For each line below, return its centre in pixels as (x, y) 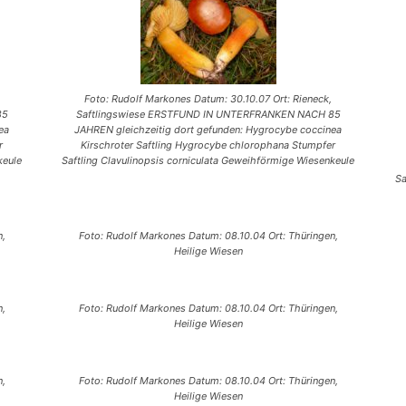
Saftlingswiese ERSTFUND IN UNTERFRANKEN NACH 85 (208, 115)
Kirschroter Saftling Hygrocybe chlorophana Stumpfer (208, 145)
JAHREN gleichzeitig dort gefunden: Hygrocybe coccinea (208, 130)
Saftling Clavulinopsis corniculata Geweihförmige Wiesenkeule (208, 161)
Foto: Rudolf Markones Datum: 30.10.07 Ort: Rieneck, (208, 99)
